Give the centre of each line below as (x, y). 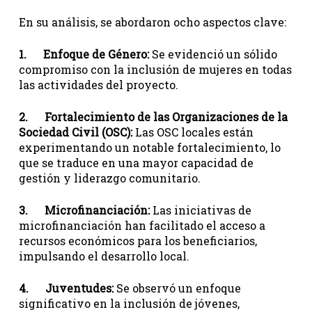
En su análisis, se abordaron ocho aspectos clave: (152, 22)
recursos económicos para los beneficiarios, (138, 241)
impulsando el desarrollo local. (104, 256)
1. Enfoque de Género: (84, 54)
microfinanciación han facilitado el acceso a (142, 225)
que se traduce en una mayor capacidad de (136, 163)
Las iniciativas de (200, 210)
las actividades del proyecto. (98, 85)
